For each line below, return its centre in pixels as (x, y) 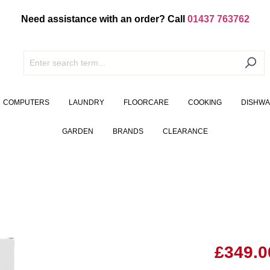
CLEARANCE (185, 132)
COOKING (205, 103)
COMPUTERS (26, 103)
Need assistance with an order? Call (104, 19)
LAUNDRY (86, 103)
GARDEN (78, 132)
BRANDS (128, 132)
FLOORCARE (146, 103)
